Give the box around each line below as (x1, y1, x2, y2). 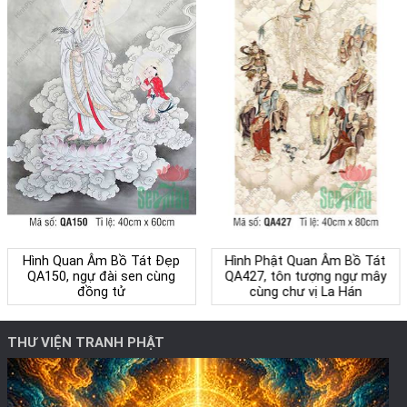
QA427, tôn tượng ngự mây (224, 269, 387, 285)
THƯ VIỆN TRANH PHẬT (6, 333, 164, 351)
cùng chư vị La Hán (249, 284, 362, 301)
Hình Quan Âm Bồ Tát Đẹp (23, 253, 181, 270)
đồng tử (77, 284, 126, 301)
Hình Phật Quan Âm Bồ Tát (224, 253, 386, 270)
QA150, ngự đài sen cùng (27, 269, 176, 285)
